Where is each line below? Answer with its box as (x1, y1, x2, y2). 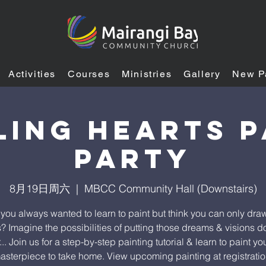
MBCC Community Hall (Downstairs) (84, 182, 257, 195)
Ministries (122, 68, 172, 80)
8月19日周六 (9, 182, 70, 195)
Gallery (183, 68, 221, 80)
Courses (68, 68, 110, 80)
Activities (8, 68, 56, 80)
